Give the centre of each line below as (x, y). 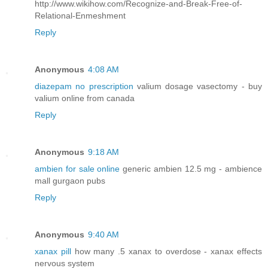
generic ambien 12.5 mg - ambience (191, 169)
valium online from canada (85, 98)
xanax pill (53, 252)
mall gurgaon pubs (70, 181)
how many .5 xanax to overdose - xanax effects (167, 252)
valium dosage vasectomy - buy (198, 86)
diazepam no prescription (84, 86)
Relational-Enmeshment (80, 16)
